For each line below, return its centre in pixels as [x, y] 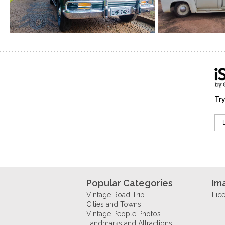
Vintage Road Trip [116, 195]
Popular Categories [130, 183]
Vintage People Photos [124, 214]
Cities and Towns [114, 204]
